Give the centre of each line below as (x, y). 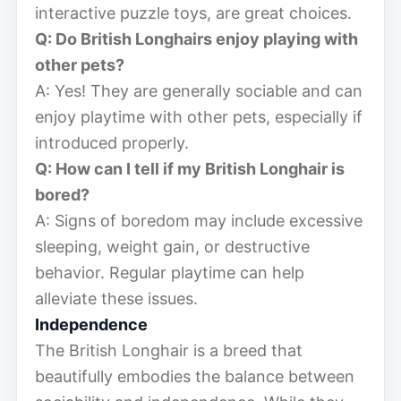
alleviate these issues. (116, 298)
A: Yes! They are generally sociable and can (199, 90)
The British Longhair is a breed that (169, 350)
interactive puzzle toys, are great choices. (193, 13)
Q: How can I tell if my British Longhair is (190, 168)
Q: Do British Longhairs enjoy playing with (196, 38)
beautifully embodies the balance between (195, 376)
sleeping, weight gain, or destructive (172, 246)
